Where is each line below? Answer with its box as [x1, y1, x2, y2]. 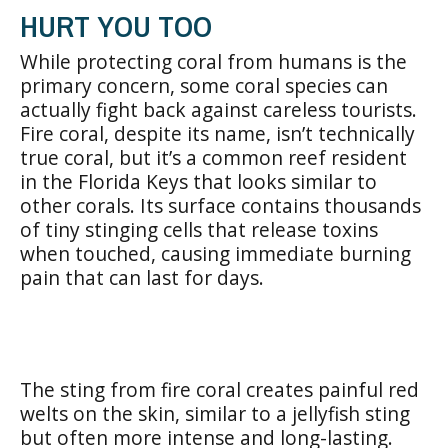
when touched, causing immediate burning [20, 239, 411, 267]
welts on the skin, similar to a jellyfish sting [20, 399, 410, 427]
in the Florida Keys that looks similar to [20, 167, 377, 195]
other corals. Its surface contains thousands [20, 191, 421, 219]
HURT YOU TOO [20, 5, 212, 46]
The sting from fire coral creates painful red [20, 375, 419, 403]
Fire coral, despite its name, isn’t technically [20, 119, 415, 147]
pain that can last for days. [20, 263, 264, 291]
